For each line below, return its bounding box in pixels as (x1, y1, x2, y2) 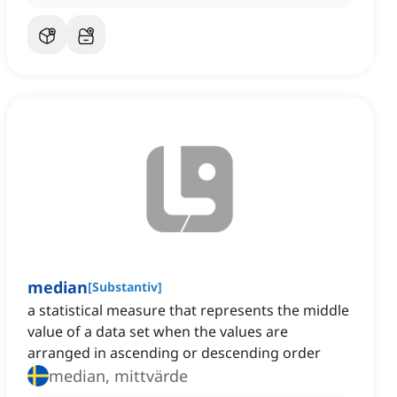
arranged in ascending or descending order (27, 343, 321, 363)
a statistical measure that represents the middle (27, 300, 349, 321)
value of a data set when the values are (27, 322, 288, 342)
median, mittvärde (49, 365, 188, 387)
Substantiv (92, 278, 158, 296)
